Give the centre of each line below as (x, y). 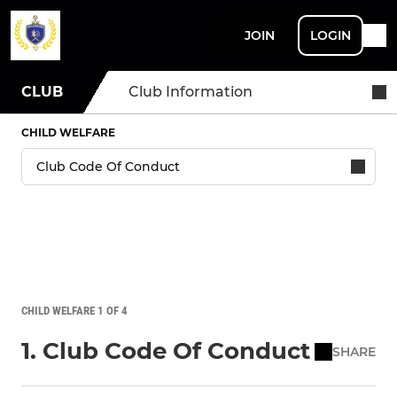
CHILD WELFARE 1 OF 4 (74, 311)
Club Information (191, 92)
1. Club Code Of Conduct (166, 351)
